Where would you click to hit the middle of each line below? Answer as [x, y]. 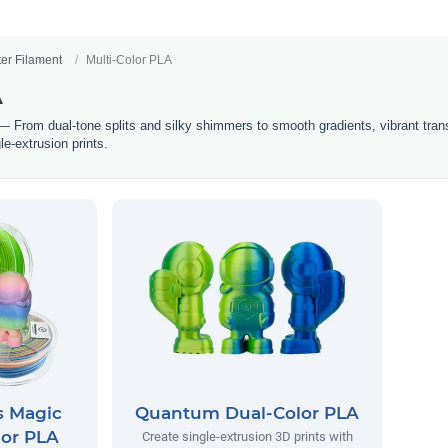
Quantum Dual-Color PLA [247, 412]
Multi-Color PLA [129, 59]
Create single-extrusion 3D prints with [247, 436]
